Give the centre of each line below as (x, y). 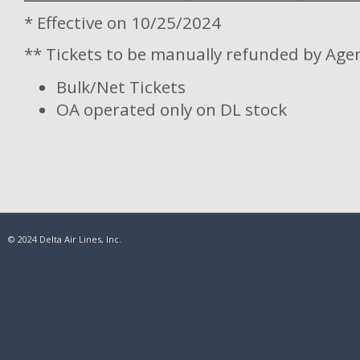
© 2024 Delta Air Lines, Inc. (65, 239)
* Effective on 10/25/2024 (123, 22)
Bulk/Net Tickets (121, 87)
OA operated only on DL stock (172, 109)
